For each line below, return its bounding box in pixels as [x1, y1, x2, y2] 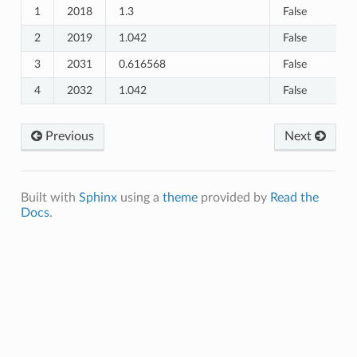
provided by [197, 190, 270, 204]
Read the [269, 190, 319, 204]
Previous [41, 129, 94, 143]
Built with [20, 190, 79, 204]
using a [116, 190, 163, 204]
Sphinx [78, 190, 117, 204]
